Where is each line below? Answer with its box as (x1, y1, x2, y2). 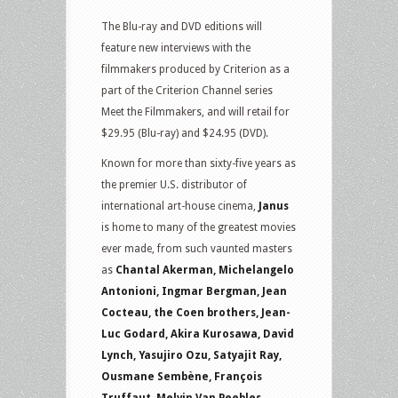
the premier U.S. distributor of (101, 179, 247, 192)
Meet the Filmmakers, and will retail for (101, 106, 290, 119)
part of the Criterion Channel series (101, 84, 273, 98)
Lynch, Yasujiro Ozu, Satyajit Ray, (101, 349, 282, 362)
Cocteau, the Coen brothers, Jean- (101, 306, 291, 320)
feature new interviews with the (101, 42, 251, 55)
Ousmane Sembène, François (101, 370, 262, 384)
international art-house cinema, (101, 200, 259, 213)
